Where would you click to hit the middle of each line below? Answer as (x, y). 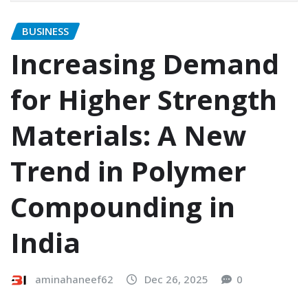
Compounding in (123, 207)
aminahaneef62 (74, 279)
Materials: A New (128, 135)
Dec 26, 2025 (176, 279)
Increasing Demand (145, 64)
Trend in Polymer (128, 171)
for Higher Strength (144, 100)
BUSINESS (45, 31)
